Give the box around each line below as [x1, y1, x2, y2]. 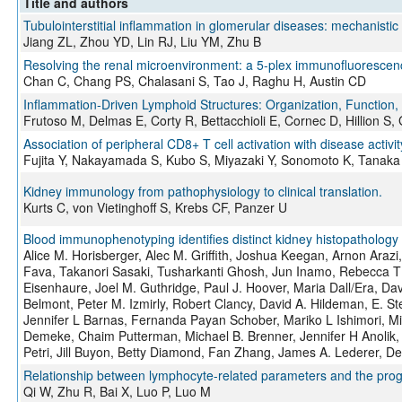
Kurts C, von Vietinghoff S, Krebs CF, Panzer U [22, 198, 287, 217]
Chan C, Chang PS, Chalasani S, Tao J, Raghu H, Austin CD [22, 72, 366, 91]
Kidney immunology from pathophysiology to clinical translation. [22, 182, 382, 201]
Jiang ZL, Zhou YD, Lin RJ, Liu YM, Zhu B [22, 32, 261, 51]
